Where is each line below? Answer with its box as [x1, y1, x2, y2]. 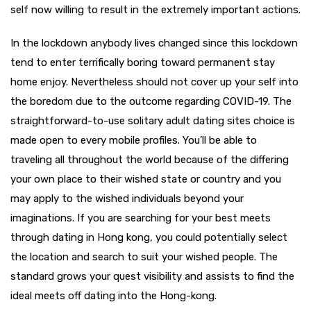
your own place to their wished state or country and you [10, 173, 281, 185]
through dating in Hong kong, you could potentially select [10, 231, 287, 244]
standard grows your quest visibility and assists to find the [10, 270, 294, 283]
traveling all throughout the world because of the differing [10, 153, 289, 166]
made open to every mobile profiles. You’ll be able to [10, 134, 257, 146]
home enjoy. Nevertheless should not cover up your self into [10, 76, 299, 88]
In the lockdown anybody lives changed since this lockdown [10, 37, 298, 49]
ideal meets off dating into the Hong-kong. [10, 289, 217, 302]
